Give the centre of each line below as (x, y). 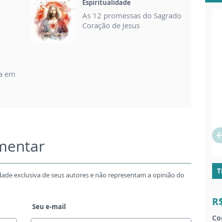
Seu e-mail (49, 206)
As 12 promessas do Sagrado (132, 15)
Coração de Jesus (111, 25)
